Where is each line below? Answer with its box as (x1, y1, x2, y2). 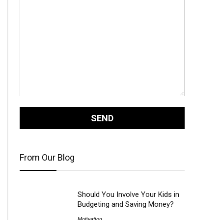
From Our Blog (20, 152, 75, 163)
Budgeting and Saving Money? (77, 200, 174, 209)
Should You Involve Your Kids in (77, 190, 179, 199)
